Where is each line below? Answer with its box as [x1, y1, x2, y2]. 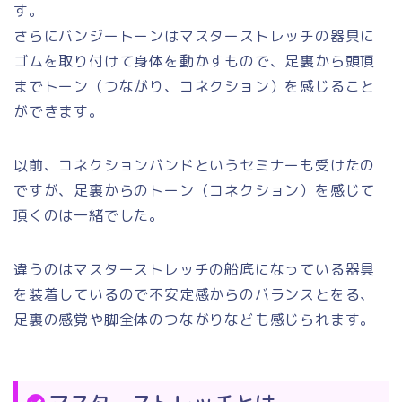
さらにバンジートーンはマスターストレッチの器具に [13, 26, 376, 47]
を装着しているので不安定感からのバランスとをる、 [13, 284, 376, 305]
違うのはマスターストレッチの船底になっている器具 [13, 259, 376, 280]
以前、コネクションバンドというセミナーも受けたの [13, 155, 376, 176]
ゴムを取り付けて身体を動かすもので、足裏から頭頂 [13, 51, 376, 72]
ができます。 [13, 101, 104, 122]
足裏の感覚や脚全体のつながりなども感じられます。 [13, 310, 376, 330]
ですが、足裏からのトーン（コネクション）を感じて [13, 180, 376, 201]
